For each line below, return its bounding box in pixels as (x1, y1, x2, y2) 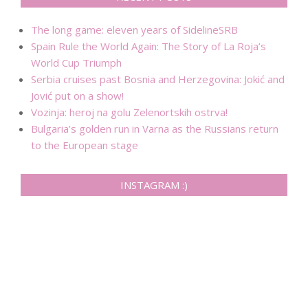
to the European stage (31, 138, 138, 153)
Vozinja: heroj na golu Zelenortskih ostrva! (31, 105, 228, 120)
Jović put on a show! (31, 89, 124, 103)
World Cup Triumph (31, 56, 122, 70)
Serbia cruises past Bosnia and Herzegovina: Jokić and (31, 72, 285, 87)
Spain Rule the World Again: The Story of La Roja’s (31, 39, 266, 54)
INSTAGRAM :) (120, 178, 188, 192)
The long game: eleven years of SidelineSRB (31, 23, 238, 37)
